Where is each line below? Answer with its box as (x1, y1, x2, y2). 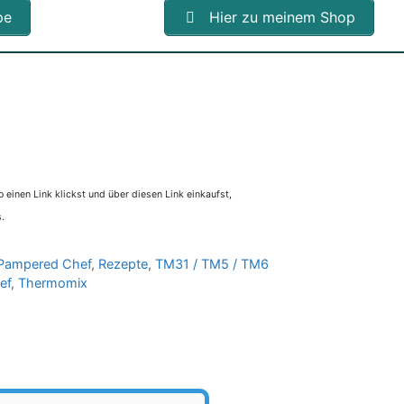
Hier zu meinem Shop (204, 7, 355, 26)
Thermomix (17, 275, 87, 291)
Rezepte (97, 256, 148, 272)
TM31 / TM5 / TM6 (154, 256, 269, 272)
